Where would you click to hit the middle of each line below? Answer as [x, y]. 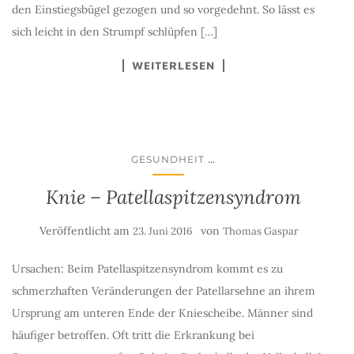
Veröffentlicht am [86, 231]
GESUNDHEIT [168, 159]
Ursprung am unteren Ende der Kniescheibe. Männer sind [162, 313]
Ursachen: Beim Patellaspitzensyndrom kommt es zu [147, 269]
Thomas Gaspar [261, 231]
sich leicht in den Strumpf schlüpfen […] [115, 32]
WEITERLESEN [173, 65]
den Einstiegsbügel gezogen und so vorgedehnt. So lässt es [163, 9]
